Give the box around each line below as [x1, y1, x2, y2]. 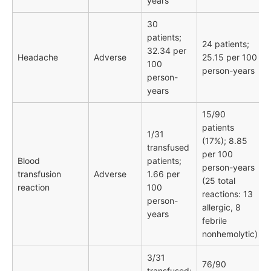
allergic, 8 [202, 202, 241, 213]
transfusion [18, 169, 61, 180]
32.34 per [147, 45, 186, 56]
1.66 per [147, 169, 180, 180]
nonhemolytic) [202, 229, 258, 240]
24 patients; [202, 39, 249, 50]
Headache [18, 52, 58, 63]
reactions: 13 [202, 189, 253, 200]
